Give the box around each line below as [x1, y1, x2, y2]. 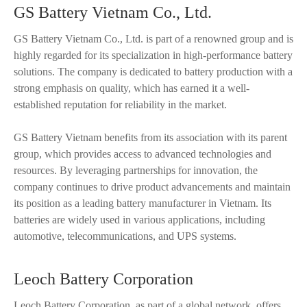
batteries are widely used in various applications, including [14, 214, 265, 225]
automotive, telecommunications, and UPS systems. [14, 230, 236, 242]
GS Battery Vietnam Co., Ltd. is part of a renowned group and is [14, 33, 293, 45]
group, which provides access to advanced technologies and [14, 148, 271, 160]
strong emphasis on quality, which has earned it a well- [14, 82, 249, 94]
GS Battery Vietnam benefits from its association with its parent [14, 132, 287, 143]
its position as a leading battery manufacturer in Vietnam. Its [14, 197, 271, 209]
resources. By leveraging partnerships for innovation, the [14, 164, 258, 176]
